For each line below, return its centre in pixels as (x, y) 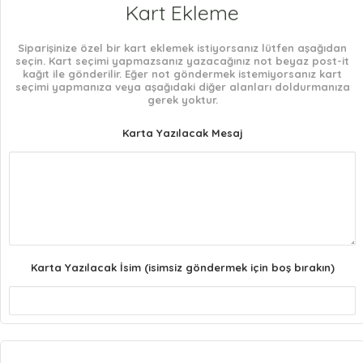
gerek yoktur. (182, 99)
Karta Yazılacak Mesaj (182, 132)
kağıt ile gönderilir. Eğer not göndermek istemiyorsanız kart (182, 73)
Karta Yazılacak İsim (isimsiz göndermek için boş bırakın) (182, 267)
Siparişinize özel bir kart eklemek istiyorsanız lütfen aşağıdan (182, 47)
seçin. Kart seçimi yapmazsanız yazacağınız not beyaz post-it (182, 60)
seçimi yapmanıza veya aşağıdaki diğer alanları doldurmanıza (182, 86)
